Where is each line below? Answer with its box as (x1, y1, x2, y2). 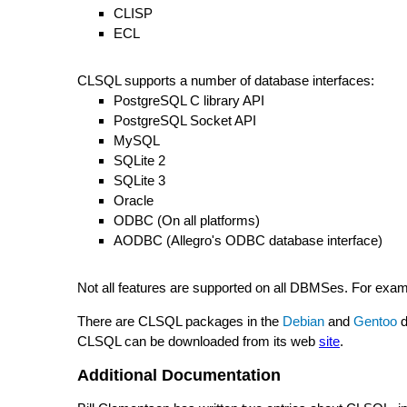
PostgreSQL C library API (114, 93, 264, 108)
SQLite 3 (114, 173, 165, 188)
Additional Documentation (77, 366, 281, 384)
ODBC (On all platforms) (114, 213, 260, 228)
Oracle (114, 193, 154, 208)
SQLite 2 (114, 153, 165, 168)
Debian (283, 313, 324, 329)
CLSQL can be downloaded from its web (77, 333, 319, 349)
